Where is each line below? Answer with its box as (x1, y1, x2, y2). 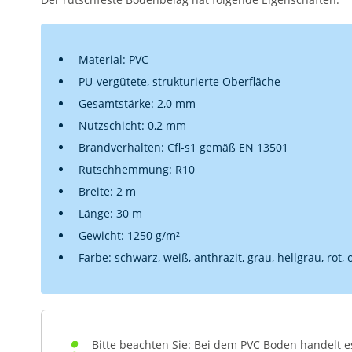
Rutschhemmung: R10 (79, 161, 195, 177)
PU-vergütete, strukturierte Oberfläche (79, 73, 280, 89)
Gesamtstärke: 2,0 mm (79, 95, 196, 111)
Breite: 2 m (79, 183, 136, 199)
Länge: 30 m (79, 205, 142, 221)
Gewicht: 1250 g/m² (79, 227, 180, 243)
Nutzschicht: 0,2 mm (79, 117, 186, 133)
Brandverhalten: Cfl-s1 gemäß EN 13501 (79, 139, 288, 155)
